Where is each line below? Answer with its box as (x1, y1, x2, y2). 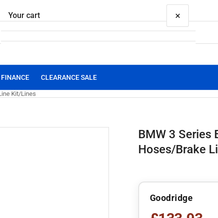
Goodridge (149, 193, 193, 203)
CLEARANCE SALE (41, 73, 97, 81)
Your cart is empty (69, 81, 128, 90)
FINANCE (1, 73, 29, 81)
